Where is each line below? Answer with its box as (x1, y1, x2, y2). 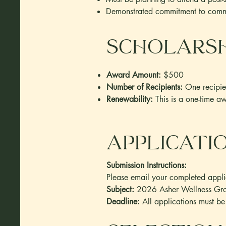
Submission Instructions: (106, 160, 187, 171)
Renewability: (106, 94, 153, 104)
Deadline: (106, 196, 142, 207)
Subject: (106, 184, 134, 195)
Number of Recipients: (106, 82, 183, 92)
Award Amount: (106, 70, 161, 80)
